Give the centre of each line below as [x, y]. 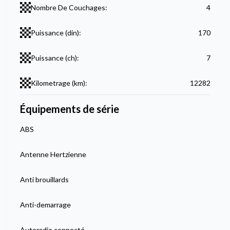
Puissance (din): [56, 33]
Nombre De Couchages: [69, 8]
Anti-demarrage [45, 205]
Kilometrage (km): [59, 83]
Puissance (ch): [55, 58]
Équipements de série [69, 109]
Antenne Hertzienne [53, 155]
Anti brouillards [44, 180]
